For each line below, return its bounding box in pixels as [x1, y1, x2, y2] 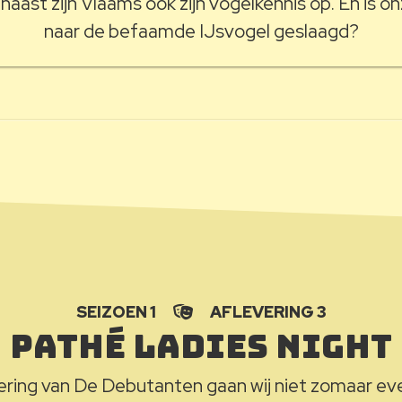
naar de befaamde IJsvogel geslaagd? [43, 19, 359, 43]
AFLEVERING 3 [206, 301, 327, 322]
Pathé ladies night [10, 324, 392, 368]
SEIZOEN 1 [75, 301, 159, 322]
